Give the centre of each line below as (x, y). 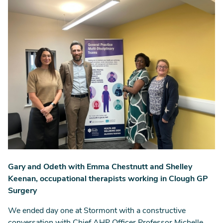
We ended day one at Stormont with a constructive (97, 211)
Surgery (22, 191)
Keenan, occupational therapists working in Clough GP (108, 179)
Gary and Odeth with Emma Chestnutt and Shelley (100, 167)
